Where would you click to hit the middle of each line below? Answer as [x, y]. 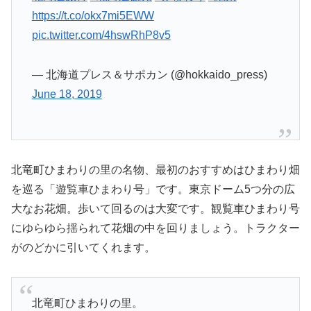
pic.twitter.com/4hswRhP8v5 [101, 35]
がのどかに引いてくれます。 [83, 247]
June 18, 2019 [67, 94]
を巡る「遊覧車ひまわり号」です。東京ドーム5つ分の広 [153, 189]
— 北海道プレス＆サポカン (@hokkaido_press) [149, 74]
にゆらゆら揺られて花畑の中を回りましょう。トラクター [155, 228]
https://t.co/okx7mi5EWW [93, 15]
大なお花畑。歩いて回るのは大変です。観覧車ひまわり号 [155, 208]
